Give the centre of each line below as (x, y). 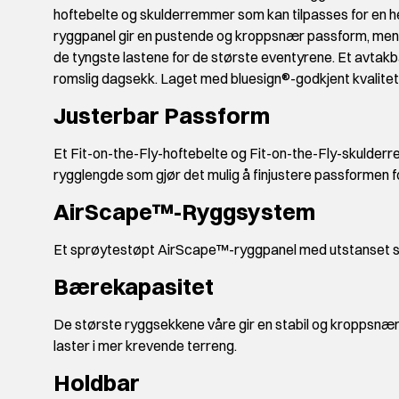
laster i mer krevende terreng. (145, 346)
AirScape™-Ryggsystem (184, 212)
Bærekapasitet (134, 287)
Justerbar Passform (162, 116)
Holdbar (97, 383)
